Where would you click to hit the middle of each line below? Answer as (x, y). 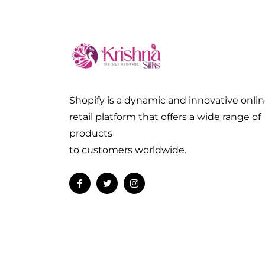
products (91, 134)
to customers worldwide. (128, 150)
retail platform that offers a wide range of (165, 117)
